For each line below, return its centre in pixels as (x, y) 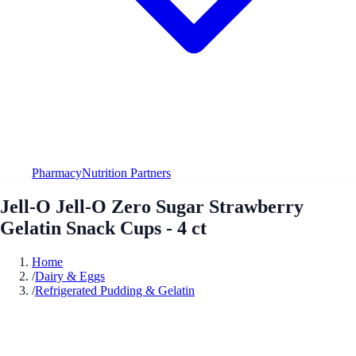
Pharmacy (57, 172)
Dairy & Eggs (70, 276)
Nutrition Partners (126, 172)
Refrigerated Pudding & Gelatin (115, 290)
